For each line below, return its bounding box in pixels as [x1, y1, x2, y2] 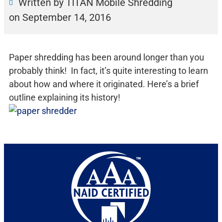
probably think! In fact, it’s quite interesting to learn [9, 65, 208, 76]
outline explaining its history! [9, 92, 120, 103]
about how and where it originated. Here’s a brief [9, 78, 199, 89]
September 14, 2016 [22, 11, 111, 23]
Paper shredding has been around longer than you [9, 52, 204, 62]
